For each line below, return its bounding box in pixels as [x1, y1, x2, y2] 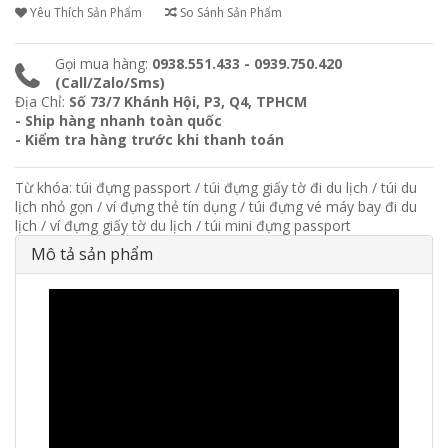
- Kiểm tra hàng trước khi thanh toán [15, 129, 284, 149]
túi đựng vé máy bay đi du [249, 196, 417, 216]
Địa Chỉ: [15, 91, 69, 111]
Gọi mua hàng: [55, 53, 152, 73]
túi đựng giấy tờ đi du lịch [204, 177, 368, 197]
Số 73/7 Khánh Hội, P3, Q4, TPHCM [69, 91, 307, 111]
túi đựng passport [76, 177, 191, 197]
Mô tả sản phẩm [31, 242, 153, 265]
